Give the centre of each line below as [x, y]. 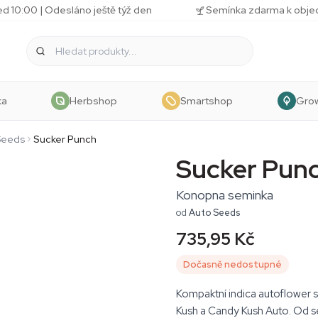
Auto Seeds [214, 213]
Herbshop [94, 100]
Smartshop [207, 100]
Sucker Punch [65, 139]
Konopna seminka [225, 195]
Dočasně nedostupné [232, 264]
